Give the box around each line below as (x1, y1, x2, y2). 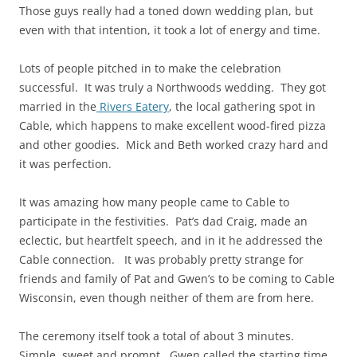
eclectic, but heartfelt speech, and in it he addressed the (19, 233, 323, 249)
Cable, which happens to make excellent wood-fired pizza (19, 118, 326, 134)
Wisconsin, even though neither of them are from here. (19, 290, 314, 306)
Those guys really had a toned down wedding (19, 3, 265, 19)
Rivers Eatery (96, 99, 169, 115)
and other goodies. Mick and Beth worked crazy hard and (19, 137, 328, 153)
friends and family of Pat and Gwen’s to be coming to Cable (19, 271, 335, 287)
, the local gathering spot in (169, 99, 316, 115)
